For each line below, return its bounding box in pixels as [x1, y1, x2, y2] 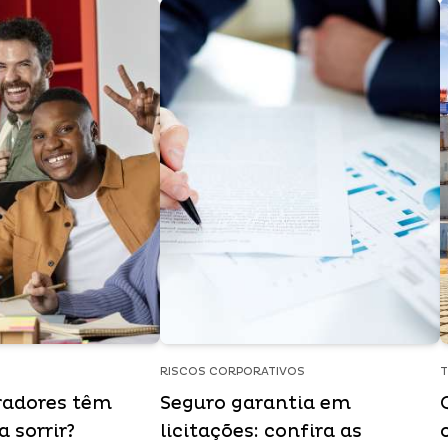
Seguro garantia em [160, 392, 351, 415]
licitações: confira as [160, 420, 362, 443]
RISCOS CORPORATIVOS [160, 365, 305, 378]
